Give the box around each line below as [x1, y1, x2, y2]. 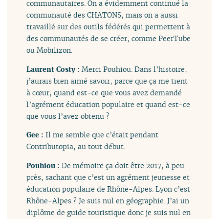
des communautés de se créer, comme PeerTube [26, 34, 191, 44]
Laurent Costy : [26, 64, 82, 74]
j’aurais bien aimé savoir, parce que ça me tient [26, 76, 188, 86]
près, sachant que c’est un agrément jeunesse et [26, 172, 190, 182]
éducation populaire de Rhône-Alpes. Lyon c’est [26, 184, 191, 194]
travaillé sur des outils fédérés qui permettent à [26, 22, 191, 32]
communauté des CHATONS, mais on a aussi [26, 10, 178, 20]
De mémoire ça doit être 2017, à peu [62, 160, 185, 170]
